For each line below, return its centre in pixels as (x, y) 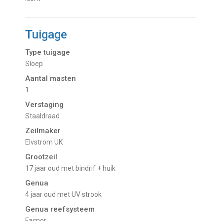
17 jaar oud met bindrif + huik (73, 168)
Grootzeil (41, 157)
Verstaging (45, 104)
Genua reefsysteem (60, 209)
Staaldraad (45, 116)
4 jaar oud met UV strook (66, 194)
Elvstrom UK (46, 142)
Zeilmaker (43, 130)
